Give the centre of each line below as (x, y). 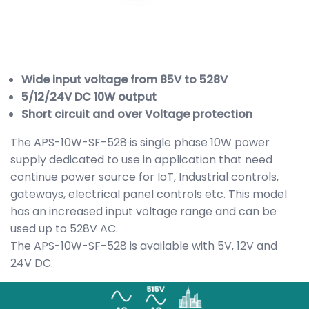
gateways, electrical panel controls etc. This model (149, 195)
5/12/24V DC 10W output (89, 97)
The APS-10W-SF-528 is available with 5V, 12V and (144, 246)
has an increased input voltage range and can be (143, 212)
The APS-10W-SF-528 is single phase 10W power (140, 143)
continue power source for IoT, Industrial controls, (144, 177)
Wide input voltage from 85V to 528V (124, 80)
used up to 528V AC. (64, 229)
